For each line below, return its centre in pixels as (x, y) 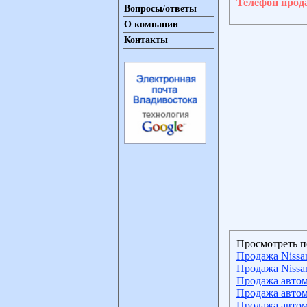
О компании (151, 24)
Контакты (146, 40)
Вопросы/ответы (160, 9)
